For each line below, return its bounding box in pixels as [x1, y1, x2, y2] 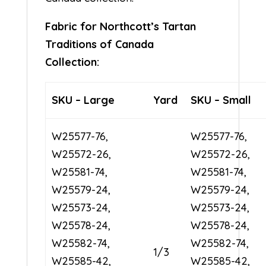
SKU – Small [191, 93, 252, 107]
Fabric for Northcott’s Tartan [45, 20, 196, 34]
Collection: [45, 55, 153, 69]
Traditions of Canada [45, 37, 154, 52]
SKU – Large [52, 93, 115, 107]
